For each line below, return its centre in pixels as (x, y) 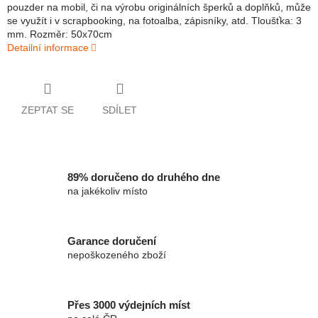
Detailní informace (48, 48)
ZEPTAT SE (48, 110)
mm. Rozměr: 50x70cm (60, 34)
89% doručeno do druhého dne (144, 177)
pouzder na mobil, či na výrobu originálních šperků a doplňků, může (159, 7)
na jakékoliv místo (108, 191)
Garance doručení (112, 241)
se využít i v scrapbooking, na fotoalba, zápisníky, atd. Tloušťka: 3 (154, 21)
